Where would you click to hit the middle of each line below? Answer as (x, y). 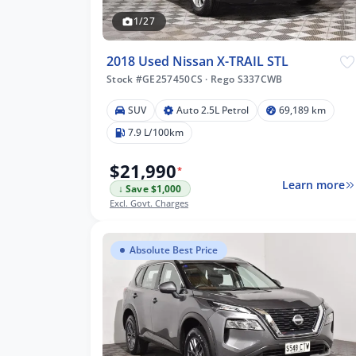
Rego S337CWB (245, 79)
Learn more (313, 185)
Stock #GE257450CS (156, 79)
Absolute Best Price (174, 250)
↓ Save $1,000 (150, 188)
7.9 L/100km (156, 132)
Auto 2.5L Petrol (213, 110)
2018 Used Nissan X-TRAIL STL (197, 61)
